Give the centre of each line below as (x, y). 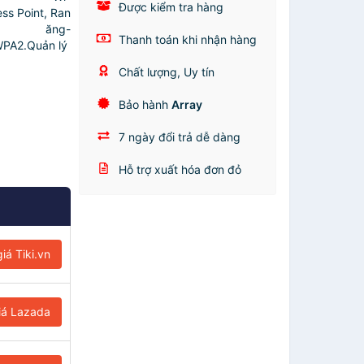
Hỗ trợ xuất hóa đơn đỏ (179, 169)
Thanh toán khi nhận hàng (186, 39)
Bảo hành (144, 104)
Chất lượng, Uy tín (165, 72)
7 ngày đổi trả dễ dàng (178, 137)
